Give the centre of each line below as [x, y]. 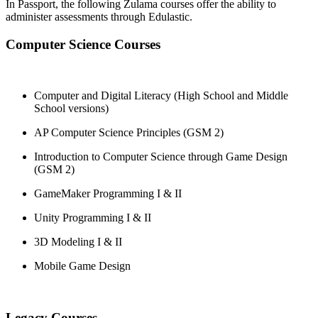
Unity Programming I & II [93, 218]
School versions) [71, 109]
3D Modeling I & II [78, 242]
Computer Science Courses [83, 44]
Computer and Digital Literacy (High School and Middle [161, 96]
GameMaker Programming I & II [108, 194]
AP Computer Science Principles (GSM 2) [129, 133]
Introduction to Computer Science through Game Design [161, 157]
